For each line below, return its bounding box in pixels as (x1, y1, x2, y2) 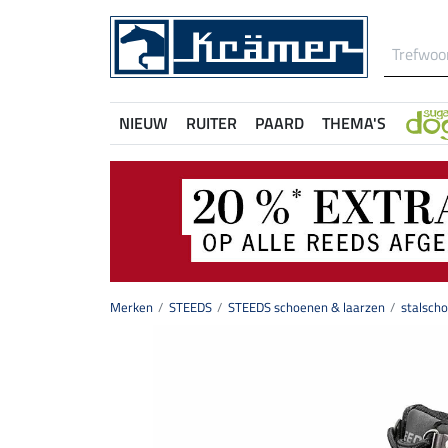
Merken (110, 297, 153, 318)
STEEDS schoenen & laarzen (228, 297, 385, 318)
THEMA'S (322, 111, 386, 135)
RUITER (186, 111, 237, 135)
